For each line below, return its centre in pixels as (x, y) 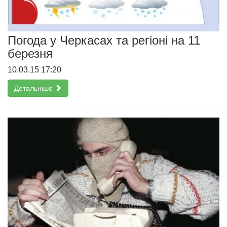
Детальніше (34, 88)
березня (30, 53)
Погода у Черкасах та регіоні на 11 (104, 40)
